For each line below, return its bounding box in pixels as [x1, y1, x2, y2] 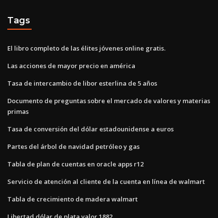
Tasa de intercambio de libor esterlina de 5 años [7, 78, 157, 88]
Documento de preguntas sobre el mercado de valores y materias [7, 96, 210, 105]
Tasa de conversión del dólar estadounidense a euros [7, 124, 174, 133]
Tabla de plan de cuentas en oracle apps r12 [7, 159, 144, 168]
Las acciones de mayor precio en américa [7, 61, 135, 70]
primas [7, 107, 29, 116]
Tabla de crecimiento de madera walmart [7, 194, 138, 203]
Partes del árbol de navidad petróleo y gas [7, 142, 140, 151]
